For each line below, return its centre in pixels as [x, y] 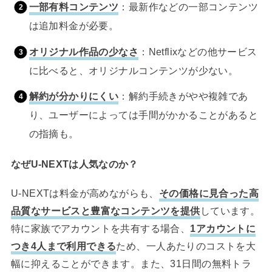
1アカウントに [223, 229]
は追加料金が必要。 [74, 26]
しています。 [230, 211]
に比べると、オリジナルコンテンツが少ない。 [134, 70]
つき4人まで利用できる [63, 246]
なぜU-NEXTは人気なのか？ [74, 164]
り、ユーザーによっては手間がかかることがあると [144, 115]
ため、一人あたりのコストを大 [186, 246]
